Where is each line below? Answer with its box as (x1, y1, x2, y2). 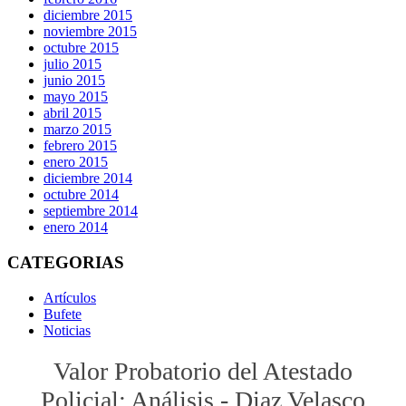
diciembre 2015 (43, 7, 132, 24)
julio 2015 (43, 56, 101, 72)
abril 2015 (43, 105, 101, 121)
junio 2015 (43, 72, 105, 89)
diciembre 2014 (43, 170, 132, 187)
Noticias (43, 322, 91, 338)
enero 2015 (43, 154, 108, 170)
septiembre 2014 (43, 203, 138, 219)
